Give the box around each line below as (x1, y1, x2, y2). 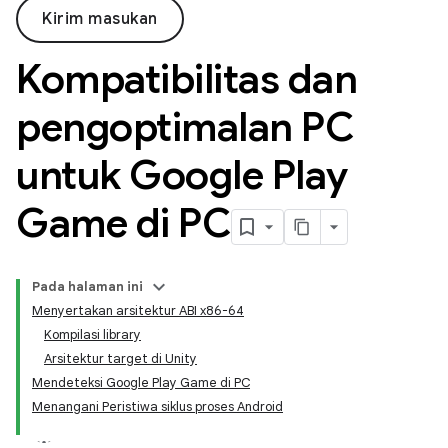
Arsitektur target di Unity (44, 350, 197, 367)
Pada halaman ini (32, 278, 143, 295)
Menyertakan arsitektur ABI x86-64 (32, 302, 244, 319)
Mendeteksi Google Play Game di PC (32, 374, 250, 391)
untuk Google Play (16, 150, 348, 200)
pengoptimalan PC (16, 102, 354, 152)
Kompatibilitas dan (16, 54, 357, 104)
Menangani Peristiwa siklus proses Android (32, 398, 283, 415)
